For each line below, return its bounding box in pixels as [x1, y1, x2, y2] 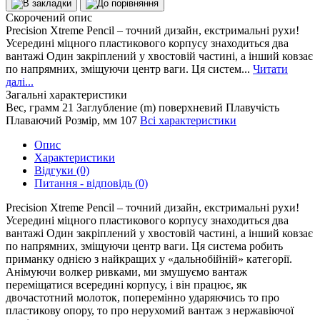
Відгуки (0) [34, 164, 89, 176]
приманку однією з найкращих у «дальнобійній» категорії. [6, 252, 292, 265]
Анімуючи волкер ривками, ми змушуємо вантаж [6, 265, 247, 278]
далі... [6, 75, 34, 88]
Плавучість [226, 101, 279, 114]
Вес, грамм [6, 101, 59, 114]
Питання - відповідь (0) [34, 176, 148, 189]
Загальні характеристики [6, 88, 127, 101]
